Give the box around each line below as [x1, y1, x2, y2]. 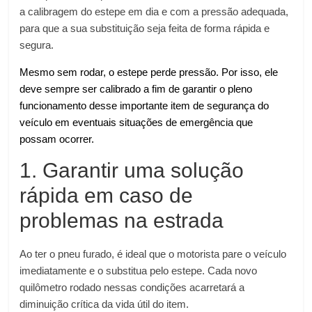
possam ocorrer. [19, 133, 95, 145]
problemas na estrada [19, 209, 224, 232]
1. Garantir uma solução [19, 159, 244, 182]
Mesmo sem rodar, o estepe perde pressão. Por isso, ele [19, 66, 279, 78]
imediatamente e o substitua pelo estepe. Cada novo [19, 265, 258, 276]
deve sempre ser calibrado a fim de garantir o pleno [19, 83, 253, 95]
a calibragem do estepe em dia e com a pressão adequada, [19, 6, 289, 17]
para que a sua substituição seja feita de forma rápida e [19, 22, 270, 34]
